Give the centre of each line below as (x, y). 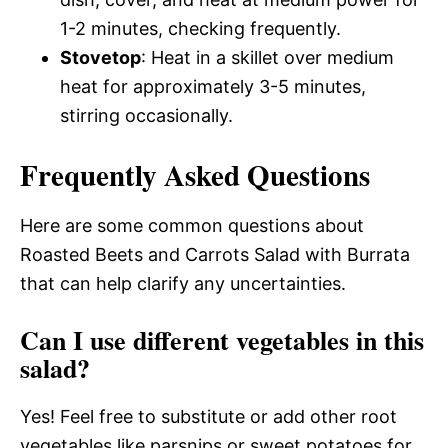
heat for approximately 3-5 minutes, (213, 86)
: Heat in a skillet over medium (267, 57)
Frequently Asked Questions (195, 174)
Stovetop (100, 57)
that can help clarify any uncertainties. (183, 283)
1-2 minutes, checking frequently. (200, 28)
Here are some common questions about (192, 225)
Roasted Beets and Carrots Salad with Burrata (215, 254)
